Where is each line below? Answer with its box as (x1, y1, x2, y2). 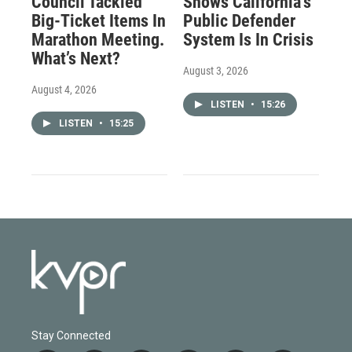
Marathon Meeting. (31, 29, 164, 49)
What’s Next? (31, 48, 120, 68)
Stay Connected (31, 329, 111, 343)
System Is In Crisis (182, 29, 313, 49)
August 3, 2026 (182, 64, 248, 77)
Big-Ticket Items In (31, 10, 166, 31)
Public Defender (182, 10, 295, 31)
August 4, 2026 (31, 82, 97, 96)
